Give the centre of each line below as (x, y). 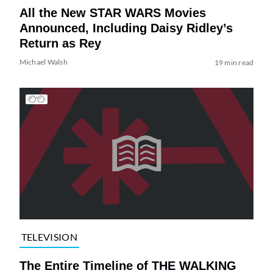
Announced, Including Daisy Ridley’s (126, 28)
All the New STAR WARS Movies (112, 12)
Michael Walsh (43, 62)
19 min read (234, 62)
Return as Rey (60, 43)
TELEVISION (49, 237)
